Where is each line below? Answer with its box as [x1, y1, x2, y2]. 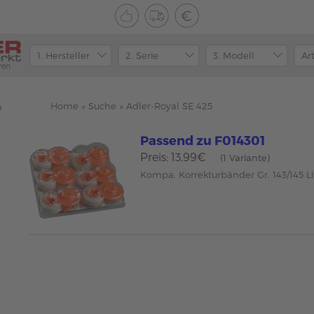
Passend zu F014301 [140, 132, 266, 147]
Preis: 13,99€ [140, 150, 207, 163]
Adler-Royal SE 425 [126, 100, 212, 111]
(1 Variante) [220, 152, 271, 163]
